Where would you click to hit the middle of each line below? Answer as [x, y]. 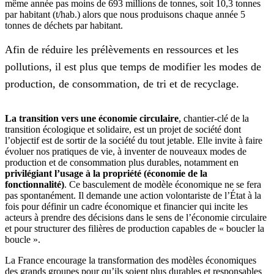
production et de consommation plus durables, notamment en [122, 163]
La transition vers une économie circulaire [92, 119]
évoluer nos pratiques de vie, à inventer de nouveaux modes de [126, 152]
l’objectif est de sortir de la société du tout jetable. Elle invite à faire [134, 141]
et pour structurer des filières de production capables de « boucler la [135, 229]
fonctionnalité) [35, 185]
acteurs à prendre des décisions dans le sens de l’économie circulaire [136, 218]
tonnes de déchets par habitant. [64, 26]
